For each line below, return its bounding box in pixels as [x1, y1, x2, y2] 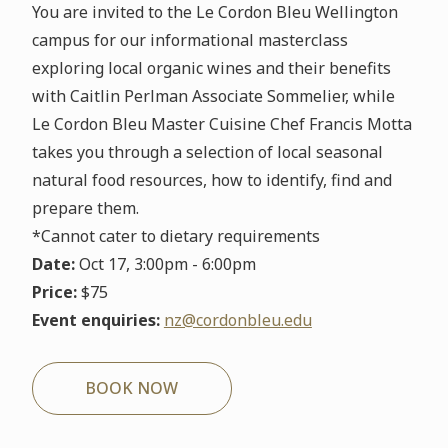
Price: [31, 281, 77, 304]
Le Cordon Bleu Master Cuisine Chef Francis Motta [31, 113, 412, 136]
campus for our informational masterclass [31, 29, 348, 52]
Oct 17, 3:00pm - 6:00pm [74, 253, 256, 276]
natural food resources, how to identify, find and [31, 169, 392, 192]
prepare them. [31, 197, 139, 220]
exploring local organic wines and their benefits [31, 57, 391, 80]
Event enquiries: [31, 309, 160, 332]
